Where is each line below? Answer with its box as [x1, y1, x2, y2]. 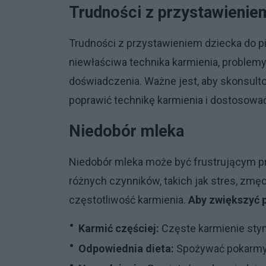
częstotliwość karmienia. [69, 193, 188, 206]
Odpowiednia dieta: [78, 242, 174, 255]
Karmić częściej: [78, 221, 159, 235]
